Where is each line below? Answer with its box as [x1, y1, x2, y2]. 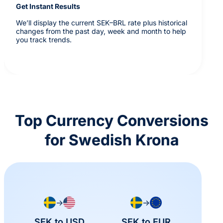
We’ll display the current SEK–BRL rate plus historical [16, 18, 187, 27]
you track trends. [16, 35, 72, 44]
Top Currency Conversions [14, 111, 209, 129]
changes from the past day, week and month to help [16, 26, 186, 35]
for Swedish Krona [44, 130, 179, 149]
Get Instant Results [16, 1, 80, 10]
